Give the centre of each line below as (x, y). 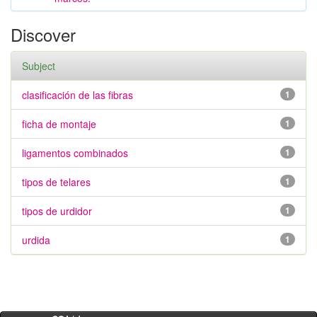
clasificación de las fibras (77, 95)
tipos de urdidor (57, 211)
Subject (39, 66)
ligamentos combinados (75, 153)
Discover (43, 34)
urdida (36, 240)
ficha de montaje (59, 124)
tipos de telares (56, 182)
